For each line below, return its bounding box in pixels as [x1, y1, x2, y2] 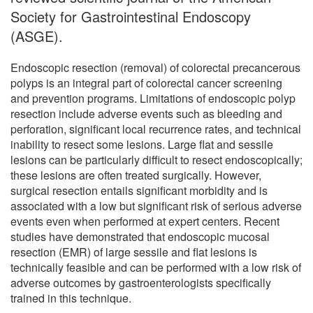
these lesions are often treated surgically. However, [10, 166, 261, 183]
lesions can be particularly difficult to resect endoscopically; [10, 151, 303, 168]
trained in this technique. [10, 289, 131, 306]
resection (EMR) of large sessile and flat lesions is [10, 243, 257, 260]
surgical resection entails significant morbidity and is [10, 182, 268, 198]
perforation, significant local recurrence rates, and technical [10, 120, 301, 137]
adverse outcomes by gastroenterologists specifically [10, 274, 271, 291]
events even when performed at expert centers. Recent [10, 212, 279, 229]
